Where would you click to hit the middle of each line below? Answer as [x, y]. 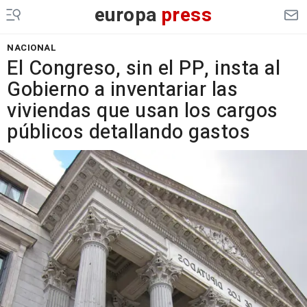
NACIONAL [32, 48]
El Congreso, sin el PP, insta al [144, 69]
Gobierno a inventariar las [122, 90]
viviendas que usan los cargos [143, 111]
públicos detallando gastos [128, 132]
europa [126, 15]
